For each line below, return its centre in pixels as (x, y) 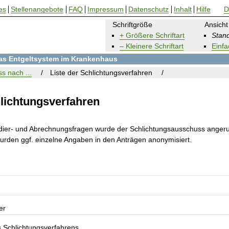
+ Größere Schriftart (152, 35)
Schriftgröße (132, 24)
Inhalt (182, 9)
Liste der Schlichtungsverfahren (101, 72)
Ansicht (216, 24)
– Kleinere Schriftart (151, 46)
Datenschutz (149, 9)
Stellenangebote (37, 9)
